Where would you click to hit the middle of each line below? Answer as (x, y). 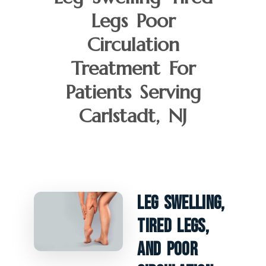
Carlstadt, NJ (133, 115)
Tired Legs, (173, 226)
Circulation (133, 44)
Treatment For (133, 68)
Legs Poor (133, 20)
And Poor (167, 249)
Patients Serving (133, 92)
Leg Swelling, (181, 203)
